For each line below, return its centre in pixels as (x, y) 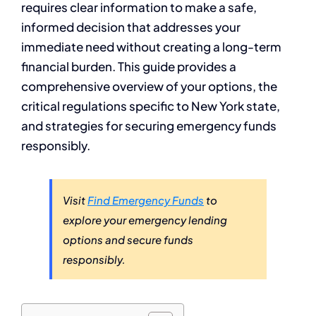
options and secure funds (128, 240)
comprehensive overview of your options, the (149, 86)
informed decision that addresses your (131, 27)
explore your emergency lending (145, 220)
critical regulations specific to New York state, (151, 106)
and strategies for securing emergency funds (149, 126)
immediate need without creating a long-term (151, 47)
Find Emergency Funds (146, 200)
